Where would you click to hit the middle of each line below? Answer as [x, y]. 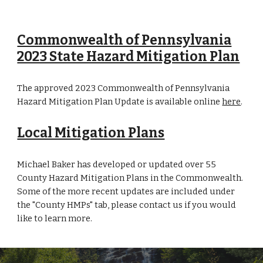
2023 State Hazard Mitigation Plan [129, 57]
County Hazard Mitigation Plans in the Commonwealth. [130, 178]
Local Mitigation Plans [91, 133]
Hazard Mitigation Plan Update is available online [120, 102]
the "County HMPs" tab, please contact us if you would [127, 205]
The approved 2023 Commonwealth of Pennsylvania [124, 88]
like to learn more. [55, 218]
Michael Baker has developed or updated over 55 [117, 164]
